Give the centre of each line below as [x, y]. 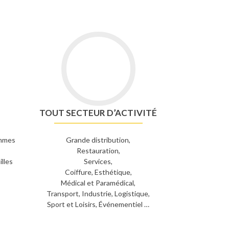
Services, [98, 161]
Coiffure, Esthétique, [98, 172]
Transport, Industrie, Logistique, [98, 193]
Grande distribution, [98, 140]
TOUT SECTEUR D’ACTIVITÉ [98, 113]
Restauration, [98, 151]
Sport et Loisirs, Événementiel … [98, 204]
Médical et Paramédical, [98, 183]
